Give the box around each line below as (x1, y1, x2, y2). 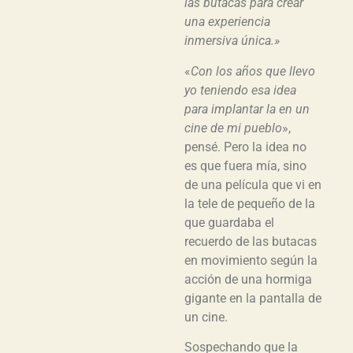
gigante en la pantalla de (184, 290, 321, 306)
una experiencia (184, 14, 270, 30)
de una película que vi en (184, 176, 321, 192)
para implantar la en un (184, 101, 310, 117)
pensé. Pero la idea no (184, 139, 307, 154)
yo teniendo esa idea (184, 82, 296, 98)
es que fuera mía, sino (184, 158, 307, 173)
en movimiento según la (184, 252, 318, 268)
